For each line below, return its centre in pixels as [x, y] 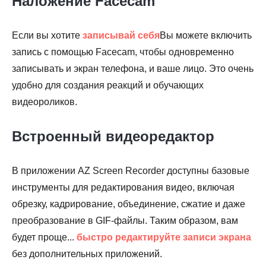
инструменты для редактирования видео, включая [123, 187]
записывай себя [121, 35]
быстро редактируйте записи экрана [164, 237]
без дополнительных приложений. [87, 254]
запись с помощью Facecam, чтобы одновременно [123, 52]
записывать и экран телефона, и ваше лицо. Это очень [133, 69]
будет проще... [44, 237]
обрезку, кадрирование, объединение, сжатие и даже [129, 204]
